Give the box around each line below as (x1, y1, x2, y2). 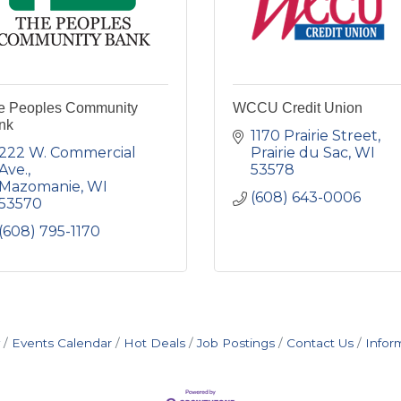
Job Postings (197, 335, 275, 350)
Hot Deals (124, 335, 185, 350)
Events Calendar (12, 335, 112, 350)
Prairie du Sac (251, 143, 348, 161)
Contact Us (286, 335, 354, 350)
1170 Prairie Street (251, 126, 378, 144)
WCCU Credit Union (233, 99, 363, 115)
